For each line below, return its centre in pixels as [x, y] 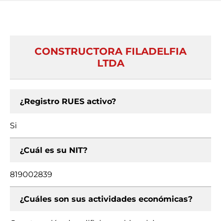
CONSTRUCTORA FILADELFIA [110, 51]
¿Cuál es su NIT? [54, 150]
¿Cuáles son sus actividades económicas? [106, 199]
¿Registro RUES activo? [68, 101]
